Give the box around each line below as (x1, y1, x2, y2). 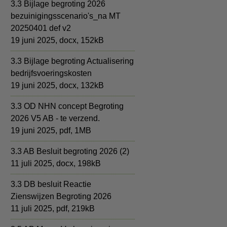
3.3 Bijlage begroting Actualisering (11, 57, 134, 65)
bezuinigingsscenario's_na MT (11, 12, 121, 20)
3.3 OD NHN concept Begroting (11, 102, 124, 110)
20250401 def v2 (11, 24, 71, 32)
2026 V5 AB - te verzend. (11, 114, 100, 123)
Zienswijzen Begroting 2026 (11, 192, 111, 201)
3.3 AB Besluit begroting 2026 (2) (11, 147, 129, 156)
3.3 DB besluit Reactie (11, 180, 91, 188)
